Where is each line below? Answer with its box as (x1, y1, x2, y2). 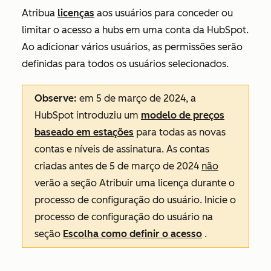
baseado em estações (34, 126, 134, 138)
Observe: (34, 92, 77, 104)
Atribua (22, 7, 57, 19)
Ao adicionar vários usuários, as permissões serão (22, 41, 243, 53)
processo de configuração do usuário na (34, 211, 213, 223)
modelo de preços (141, 109, 224, 121)
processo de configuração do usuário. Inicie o (34, 194, 236, 206)
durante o (189, 177, 235, 189)
